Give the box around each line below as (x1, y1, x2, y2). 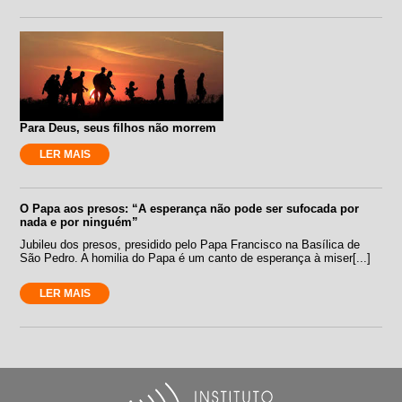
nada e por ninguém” (20, 214, 139, 229)
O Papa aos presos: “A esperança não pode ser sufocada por (20, 201, 360, 215)
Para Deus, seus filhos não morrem (20, 120, 217, 135)
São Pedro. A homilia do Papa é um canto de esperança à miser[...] (20, 250, 371, 265)
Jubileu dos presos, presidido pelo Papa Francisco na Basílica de (20, 237, 361, 251)
